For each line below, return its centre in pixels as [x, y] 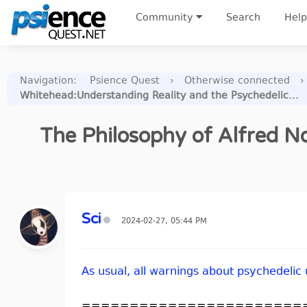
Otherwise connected [237, 81]
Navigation [47, 81]
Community [164, 18]
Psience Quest [125, 81]
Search [243, 18]
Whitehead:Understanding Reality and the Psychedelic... [159, 96]
